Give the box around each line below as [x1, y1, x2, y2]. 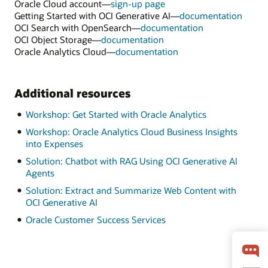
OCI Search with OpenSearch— [14, 21, 141, 33]
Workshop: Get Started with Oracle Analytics [25, 108, 206, 121]
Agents [25, 167, 54, 179]
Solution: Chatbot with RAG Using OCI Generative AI [25, 155, 237, 167]
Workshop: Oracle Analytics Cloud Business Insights [25, 126, 237, 138]
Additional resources [14, 85, 130, 100]
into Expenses [25, 138, 83, 150]
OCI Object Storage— [14, 33, 101, 45]
